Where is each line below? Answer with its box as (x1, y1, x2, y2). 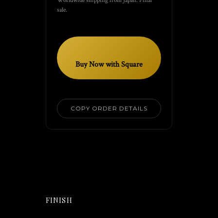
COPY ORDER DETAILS (71, 104, 147, 112)
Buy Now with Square (75, 59, 143, 70)
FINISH (46, 195, 73, 205)
